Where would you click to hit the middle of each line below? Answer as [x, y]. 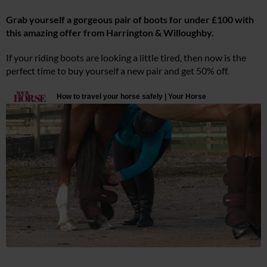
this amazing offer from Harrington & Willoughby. [110, 32]
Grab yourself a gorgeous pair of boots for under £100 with [130, 19]
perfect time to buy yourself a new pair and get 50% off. [117, 71]
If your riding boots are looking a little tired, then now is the [126, 58]
